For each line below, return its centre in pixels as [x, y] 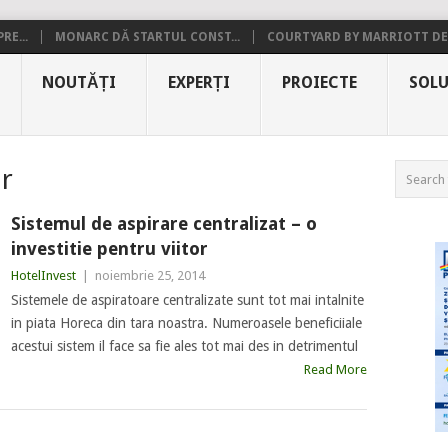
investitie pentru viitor [109, 248]
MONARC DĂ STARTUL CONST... [147, 37]
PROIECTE [319, 82]
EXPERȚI [199, 82]
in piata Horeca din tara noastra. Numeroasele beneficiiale [186, 323]
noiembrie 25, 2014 [149, 275]
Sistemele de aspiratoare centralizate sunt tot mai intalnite [187, 300]
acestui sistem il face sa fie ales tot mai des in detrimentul [184, 346]
